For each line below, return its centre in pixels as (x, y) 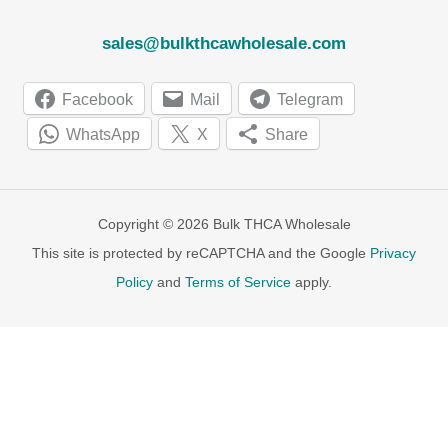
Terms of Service (238, 282)
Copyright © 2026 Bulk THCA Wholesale (224, 224)
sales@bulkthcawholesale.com (224, 43)
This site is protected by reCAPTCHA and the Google (201, 253)
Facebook (97, 99)
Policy (134, 282)
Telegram (310, 99)
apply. (311, 282)
